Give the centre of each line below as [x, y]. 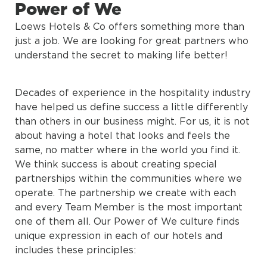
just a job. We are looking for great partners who [132, 41]
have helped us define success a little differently [131, 107]
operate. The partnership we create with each [125, 193]
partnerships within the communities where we [128, 178]
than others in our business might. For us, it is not [132, 121]
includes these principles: [75, 250]
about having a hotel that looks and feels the [122, 136]
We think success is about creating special [116, 164]
